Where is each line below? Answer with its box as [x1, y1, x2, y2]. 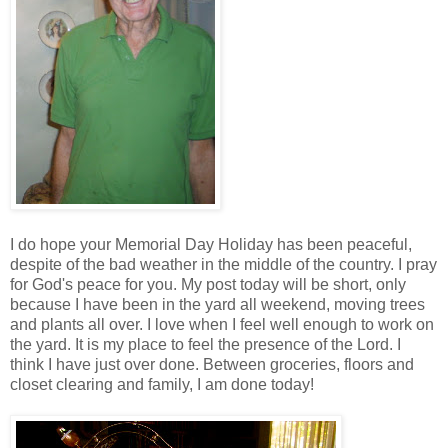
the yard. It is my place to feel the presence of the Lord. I [10, 335, 401, 353]
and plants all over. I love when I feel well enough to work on [10, 315, 434, 333]
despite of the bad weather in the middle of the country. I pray [10, 255, 437, 273]
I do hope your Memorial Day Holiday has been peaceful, [10, 235, 412, 253]
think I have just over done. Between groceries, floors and [10, 355, 414, 373]
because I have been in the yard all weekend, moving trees [10, 295, 425, 313]
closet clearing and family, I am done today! [10, 375, 314, 393]
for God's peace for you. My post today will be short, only [10, 275, 406, 293]
